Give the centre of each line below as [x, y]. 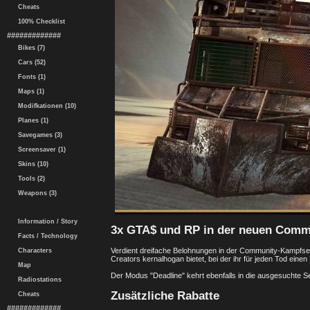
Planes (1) [31, 120]
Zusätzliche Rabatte [165, 295]
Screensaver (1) [40, 149]
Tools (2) [29, 179]
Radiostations [38, 280]
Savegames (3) [38, 135]
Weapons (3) [35, 193]
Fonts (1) [30, 77]
